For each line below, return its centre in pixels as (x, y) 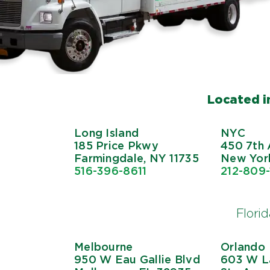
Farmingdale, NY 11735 (137, 158)
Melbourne (104, 246)
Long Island (107, 133)
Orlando (243, 246)
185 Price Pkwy (116, 145)
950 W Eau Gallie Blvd (137, 259)
